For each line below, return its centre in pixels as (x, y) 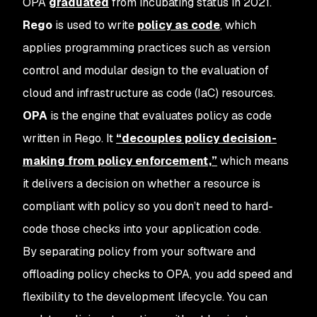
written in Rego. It (69, 138)
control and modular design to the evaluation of (146, 70)
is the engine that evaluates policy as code (160, 116)
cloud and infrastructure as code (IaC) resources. (149, 93)
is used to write (95, 25)
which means (253, 161)
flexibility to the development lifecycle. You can (145, 297)
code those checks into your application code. (142, 229)
